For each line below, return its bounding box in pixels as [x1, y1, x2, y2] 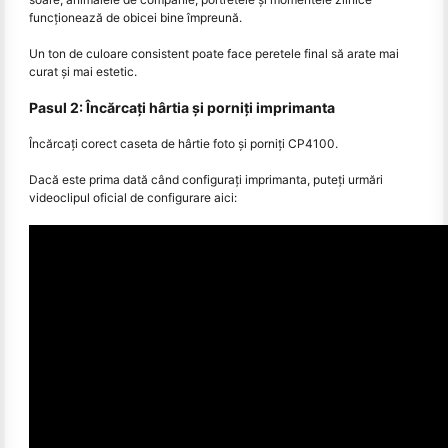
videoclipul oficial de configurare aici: [29, 189, 237, 205]
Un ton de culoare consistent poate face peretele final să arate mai [29, 45, 399, 61]
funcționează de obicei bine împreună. [29, 9, 242, 25]
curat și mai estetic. [29, 63, 137, 79]
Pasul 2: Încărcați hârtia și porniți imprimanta [29, 98, 335, 116]
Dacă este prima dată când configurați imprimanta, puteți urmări [29, 171, 383, 187]
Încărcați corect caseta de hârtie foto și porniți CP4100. [29, 135, 338, 151]
